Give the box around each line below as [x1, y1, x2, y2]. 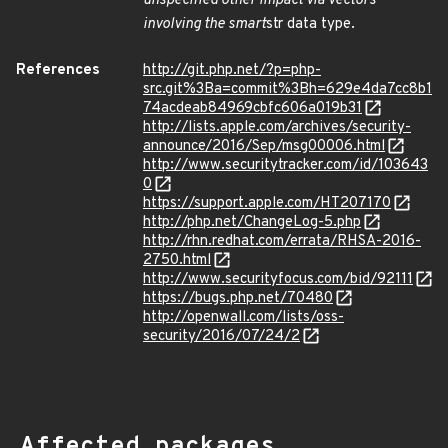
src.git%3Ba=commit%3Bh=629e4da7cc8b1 [143, 80, 432, 99]
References [16, 61, 100, 80]
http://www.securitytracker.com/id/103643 [143, 156, 428, 175]
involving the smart [143, 15, 266, 34]
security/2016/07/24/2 [143, 327, 300, 346]
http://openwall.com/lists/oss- [143, 308, 344, 327]
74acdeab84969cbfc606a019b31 [143, 99, 362, 118]
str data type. [266, 15, 355, 34]
